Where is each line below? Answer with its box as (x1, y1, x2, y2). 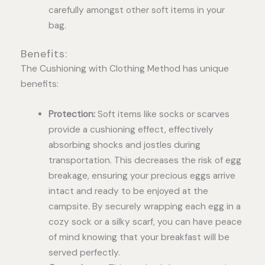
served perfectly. (48, 246, 120, 258)
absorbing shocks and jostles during (48, 138, 201, 151)
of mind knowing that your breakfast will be (48, 231, 230, 243)
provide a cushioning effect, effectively (48, 123, 214, 135)
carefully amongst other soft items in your (48, 4, 225, 16)
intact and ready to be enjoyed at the (48, 185, 208, 197)
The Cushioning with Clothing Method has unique (21, 62, 229, 75)
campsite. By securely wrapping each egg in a (48, 200, 241, 212)
